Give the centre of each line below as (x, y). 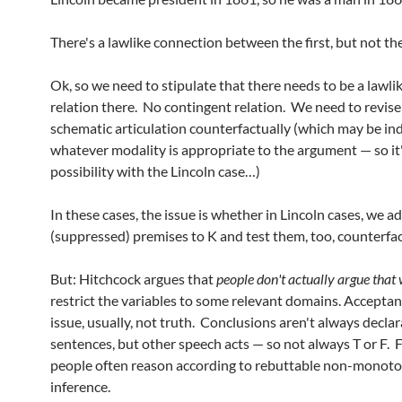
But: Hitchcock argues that (133, 279)
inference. (80, 386)
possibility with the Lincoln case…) (155, 171)
